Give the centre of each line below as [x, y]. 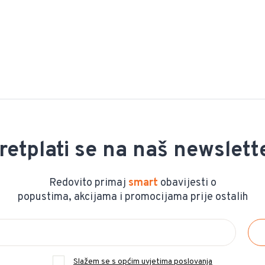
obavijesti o [187, 183]
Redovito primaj [88, 183]
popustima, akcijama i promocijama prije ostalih [132, 198]
